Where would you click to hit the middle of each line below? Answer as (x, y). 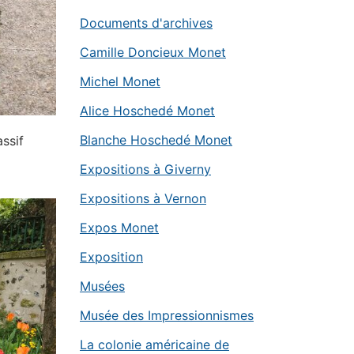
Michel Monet (120, 81)
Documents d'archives (146, 23)
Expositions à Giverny (145, 169)
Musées (102, 286)
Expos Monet (119, 228)
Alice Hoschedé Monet (147, 111)
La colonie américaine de (154, 345)
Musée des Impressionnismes (167, 315)
